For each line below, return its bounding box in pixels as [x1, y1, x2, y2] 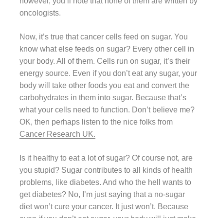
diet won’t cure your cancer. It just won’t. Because [19, 202, 188, 211]
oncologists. [19, 8, 61, 17]
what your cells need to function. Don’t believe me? [19, 105, 195, 114]
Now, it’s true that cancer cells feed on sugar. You [19, 32, 188, 41]
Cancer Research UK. [19, 129, 95, 138]
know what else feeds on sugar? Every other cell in [19, 44, 194, 53]
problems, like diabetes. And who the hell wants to [19, 178, 191, 186]
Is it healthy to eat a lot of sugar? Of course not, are [19, 153, 193, 162]
